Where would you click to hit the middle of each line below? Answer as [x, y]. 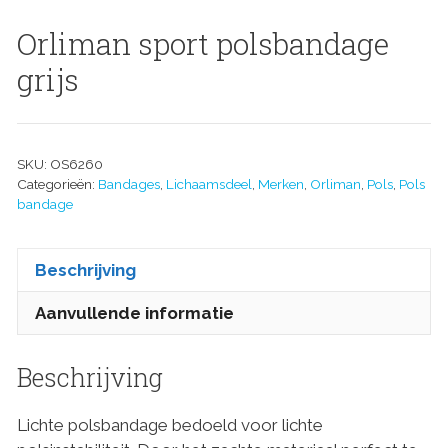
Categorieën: [57, 184]
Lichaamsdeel [209, 184]
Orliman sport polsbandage [203, 43]
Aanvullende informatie [134, 312]
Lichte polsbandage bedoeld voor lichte [170, 424]
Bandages [129, 184]
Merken [281, 184]
